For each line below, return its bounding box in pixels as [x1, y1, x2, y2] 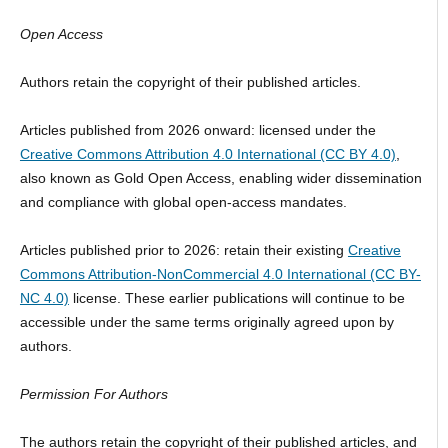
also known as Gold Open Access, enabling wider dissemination [19, 170, 422, 187]
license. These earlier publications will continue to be [68, 290, 405, 307]
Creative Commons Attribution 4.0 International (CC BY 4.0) [19, 146, 396, 163]
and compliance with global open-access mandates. [19, 194, 347, 211]
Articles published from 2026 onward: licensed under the [19, 122, 376, 139]
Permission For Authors [19, 386, 168, 403]
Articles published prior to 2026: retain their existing [19, 242, 348, 259]
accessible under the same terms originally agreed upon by [19, 314, 394, 331]
